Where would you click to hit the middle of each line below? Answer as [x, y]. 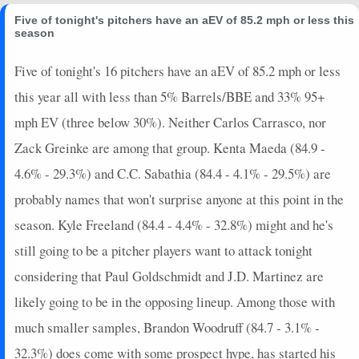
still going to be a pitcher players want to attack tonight [163, 250]
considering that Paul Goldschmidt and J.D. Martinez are [169, 276]
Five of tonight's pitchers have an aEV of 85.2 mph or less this [184, 20]
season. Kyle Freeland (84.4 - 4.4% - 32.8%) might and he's [174, 224]
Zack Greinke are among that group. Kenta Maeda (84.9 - [170, 147]
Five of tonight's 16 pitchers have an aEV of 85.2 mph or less [177, 71]
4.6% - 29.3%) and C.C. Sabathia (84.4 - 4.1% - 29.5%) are [173, 173]
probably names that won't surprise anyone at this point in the [179, 199]
